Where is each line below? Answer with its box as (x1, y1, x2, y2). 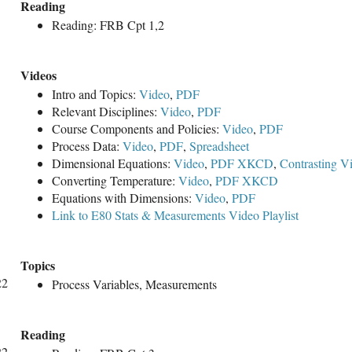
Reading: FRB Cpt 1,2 (52, 16, 164, 34)
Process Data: (52, 137, 123, 155)
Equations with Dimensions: (52, 189, 195, 207)
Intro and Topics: (52, 86, 139, 103)
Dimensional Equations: (52, 155, 174, 172)
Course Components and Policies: (52, 120, 222, 137)
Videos (20, 66, 57, 85)
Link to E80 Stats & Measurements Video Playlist (52, 207, 299, 224)
